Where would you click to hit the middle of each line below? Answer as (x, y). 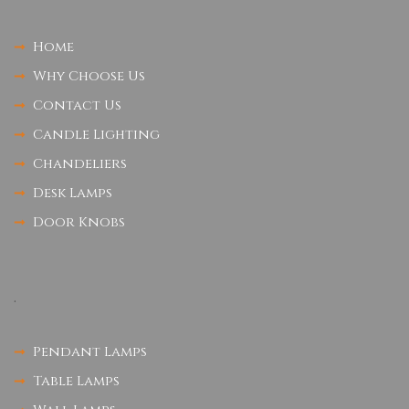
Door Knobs (79, 222)
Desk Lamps (73, 193)
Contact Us (78, 105)
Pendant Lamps (90, 351)
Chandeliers (80, 163)
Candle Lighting (97, 134)
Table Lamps (77, 381)
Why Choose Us (89, 76)
